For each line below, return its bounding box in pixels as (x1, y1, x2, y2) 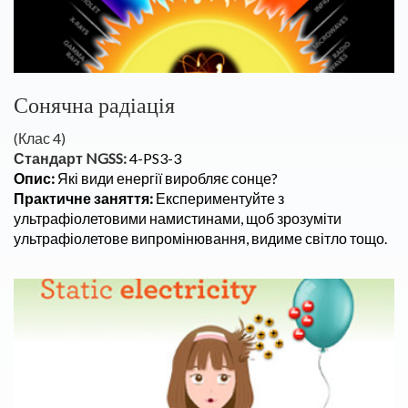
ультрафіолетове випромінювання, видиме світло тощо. (14, 229, 387, 247)
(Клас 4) (14, 129, 66, 147)
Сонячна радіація (14, 92, 175, 118)
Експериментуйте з (156, 189, 284, 207)
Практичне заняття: (14, 189, 156, 207)
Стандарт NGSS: (14, 149, 127, 167)
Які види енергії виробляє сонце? (57, 169, 278, 187)
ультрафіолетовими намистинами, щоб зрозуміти (14, 209, 342, 227)
